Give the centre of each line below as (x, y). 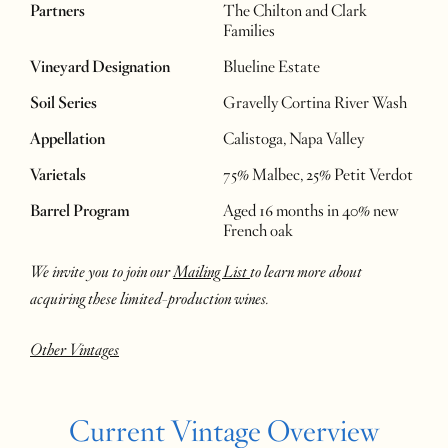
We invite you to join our (101, 272)
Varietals (58, 175)
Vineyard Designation (100, 67)
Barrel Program (79, 211)
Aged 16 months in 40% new (311, 211)
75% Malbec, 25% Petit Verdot (318, 175)
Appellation (67, 139)
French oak (258, 231)
